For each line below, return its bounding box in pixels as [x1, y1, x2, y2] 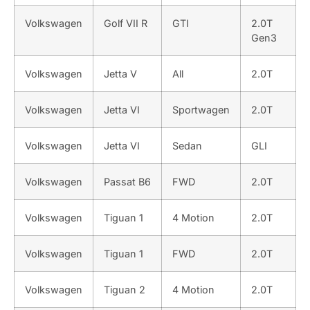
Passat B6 [104, 175, 151, 188]
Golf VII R [104, 17, 147, 29]
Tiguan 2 [104, 283, 145, 295]
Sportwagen [172, 103, 230, 116]
